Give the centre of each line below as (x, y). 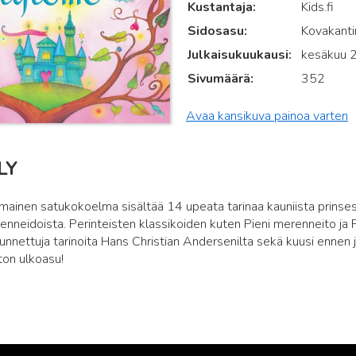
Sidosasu (215, 31)
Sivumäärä (219, 79)
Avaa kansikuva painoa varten (267, 116)
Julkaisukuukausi (238, 55)
